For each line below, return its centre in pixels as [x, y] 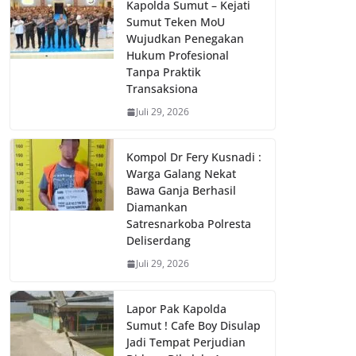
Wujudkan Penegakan [185, 39]
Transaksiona [162, 89]
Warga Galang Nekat [181, 174]
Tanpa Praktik [164, 72]
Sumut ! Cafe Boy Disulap [193, 326]
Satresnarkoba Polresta [189, 224]
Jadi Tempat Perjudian [186, 342]
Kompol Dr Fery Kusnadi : [194, 157]
